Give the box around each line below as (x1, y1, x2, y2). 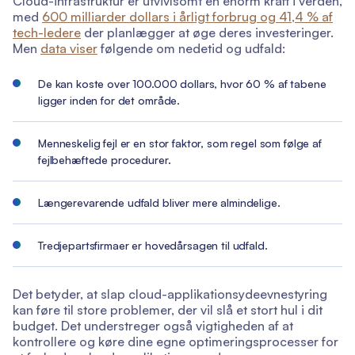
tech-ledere (13, 25, 81, 40)
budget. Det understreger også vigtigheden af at (13, 318, 293, 334)
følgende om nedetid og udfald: (97, 40, 285, 56)
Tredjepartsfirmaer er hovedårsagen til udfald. (38, 239, 268, 252)
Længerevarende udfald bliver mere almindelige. (38, 196, 281, 209)
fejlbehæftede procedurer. (38, 153, 171, 166)
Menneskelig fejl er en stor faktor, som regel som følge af (38, 136, 322, 150)
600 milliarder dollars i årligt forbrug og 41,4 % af (42, 9, 333, 25)
